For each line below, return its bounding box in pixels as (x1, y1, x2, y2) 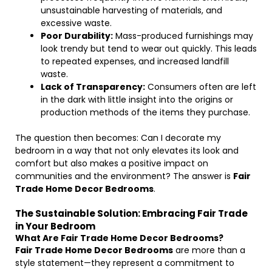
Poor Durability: (41, 30, 113, 42)
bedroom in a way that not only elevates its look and (15, 144, 239, 157)
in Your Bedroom (15, 220, 95, 233)
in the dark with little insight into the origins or (41, 93, 233, 106)
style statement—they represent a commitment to (15, 257, 234, 269)
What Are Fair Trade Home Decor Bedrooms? (15, 232, 223, 244)
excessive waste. (41, 17, 112, 29)
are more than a (173, 244, 245, 256)
